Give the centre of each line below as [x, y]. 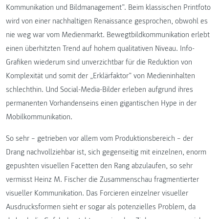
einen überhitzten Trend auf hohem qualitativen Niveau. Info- [100, 49]
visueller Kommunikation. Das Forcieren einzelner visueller [97, 193]
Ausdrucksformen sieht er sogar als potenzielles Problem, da [101, 207]
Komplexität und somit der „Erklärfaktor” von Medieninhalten [100, 76]
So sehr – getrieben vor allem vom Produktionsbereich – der [99, 139]
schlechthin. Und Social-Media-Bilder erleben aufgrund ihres [99, 90]
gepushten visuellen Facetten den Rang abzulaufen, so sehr [99, 166]
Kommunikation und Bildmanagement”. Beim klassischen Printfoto [108, 8]
